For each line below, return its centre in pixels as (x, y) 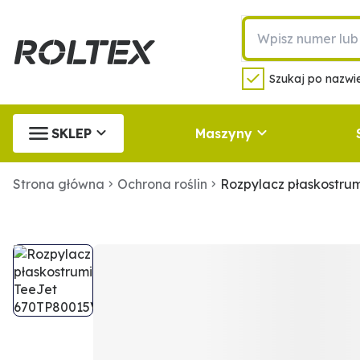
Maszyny (223, 133)
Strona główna (59, 184)
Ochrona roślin (162, 184)
